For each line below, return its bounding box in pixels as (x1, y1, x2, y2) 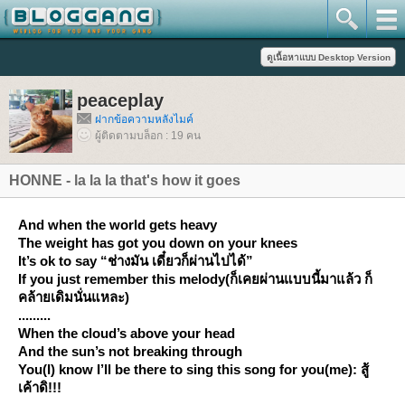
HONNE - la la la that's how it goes (9, 173, 240, 188)
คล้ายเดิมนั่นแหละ (18, 289, 125, 305)
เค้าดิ (18, 380, 48, 395)
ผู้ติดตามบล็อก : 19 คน (95, 129, 201, 142)
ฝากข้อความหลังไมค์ (95, 113, 193, 126)
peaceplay (77, 90, 164, 110)
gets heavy (149, 217, 217, 232)
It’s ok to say (18, 253, 97, 268)
